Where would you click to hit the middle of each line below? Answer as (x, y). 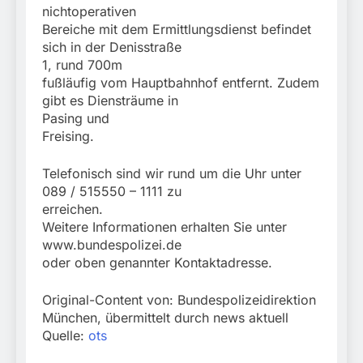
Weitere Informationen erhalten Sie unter (164, 227)
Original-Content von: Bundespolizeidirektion (179, 300)
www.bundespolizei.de (112, 245)
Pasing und (76, 119)
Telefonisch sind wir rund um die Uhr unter (172, 174)
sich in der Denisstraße (112, 47)
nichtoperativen (89, 12)
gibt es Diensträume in (110, 101)
